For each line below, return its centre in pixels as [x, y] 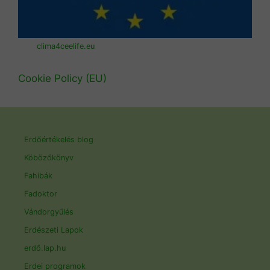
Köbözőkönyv [49, 158]
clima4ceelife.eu [66, 46]
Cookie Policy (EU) [62, 79]
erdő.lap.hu [45, 248]
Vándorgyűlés [49, 212]
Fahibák [38, 176]
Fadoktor [41, 194]
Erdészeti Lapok [54, 230]
